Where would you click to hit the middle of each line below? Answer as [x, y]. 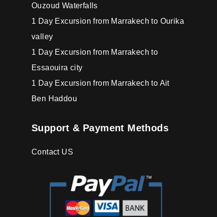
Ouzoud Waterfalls [65, 5]
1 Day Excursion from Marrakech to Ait [101, 83]
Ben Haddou [54, 98]
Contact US [52, 152]
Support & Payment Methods [100, 128]
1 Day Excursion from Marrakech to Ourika [108, 21]
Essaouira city [57, 67]
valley [42, 36]
